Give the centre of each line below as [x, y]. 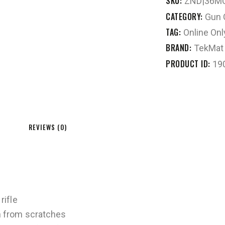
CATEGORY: [185, 16]
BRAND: [180, 47]
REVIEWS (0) [48, 127]
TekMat [208, 48]
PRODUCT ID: [189, 64]
